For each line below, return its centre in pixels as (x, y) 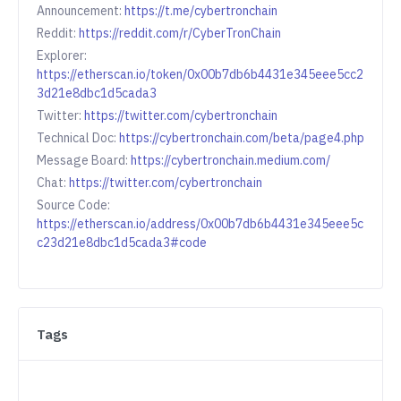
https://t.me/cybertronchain (201, 11)
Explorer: (62, 56)
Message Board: (84, 161)
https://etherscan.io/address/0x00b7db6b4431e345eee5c (200, 224)
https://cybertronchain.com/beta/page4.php (242, 138)
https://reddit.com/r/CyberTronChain (180, 34)
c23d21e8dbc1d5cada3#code (122, 243)
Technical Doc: (78, 138)
